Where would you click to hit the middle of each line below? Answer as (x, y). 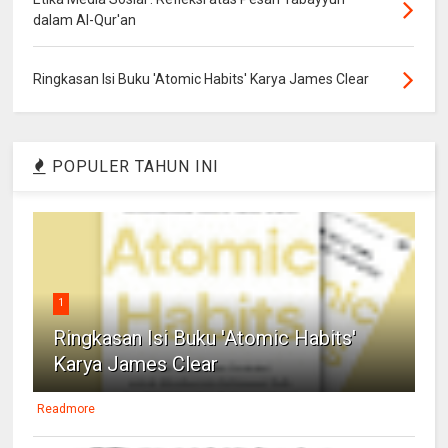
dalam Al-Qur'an (85, 20)
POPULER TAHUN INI (133, 167)
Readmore (66, 409)
